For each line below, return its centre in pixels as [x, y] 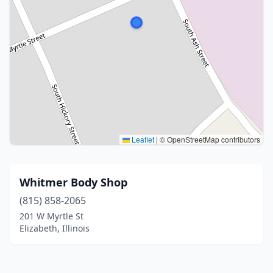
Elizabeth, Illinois [55, 228]
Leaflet [142, 139]
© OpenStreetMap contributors [209, 139]
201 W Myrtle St [51, 216]
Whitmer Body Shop [73, 182]
